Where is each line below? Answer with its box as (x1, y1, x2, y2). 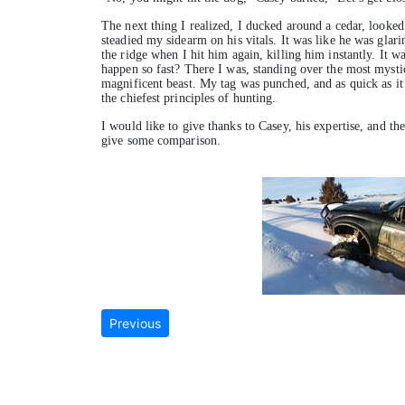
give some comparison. (101, 134, 221, 148)
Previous (109, 316, 161, 332)
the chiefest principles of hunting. (101, 91, 277, 106)
